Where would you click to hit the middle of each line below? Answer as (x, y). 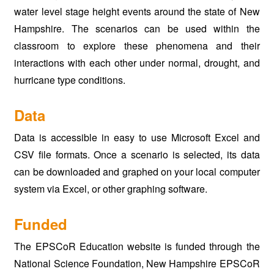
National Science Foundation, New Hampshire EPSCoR (137, 263)
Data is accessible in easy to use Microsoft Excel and (137, 137)
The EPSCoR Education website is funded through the (137, 246)
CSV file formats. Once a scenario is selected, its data (137, 154)
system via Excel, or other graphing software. (111, 188)
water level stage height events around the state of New (137, 11)
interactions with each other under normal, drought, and (137, 62)
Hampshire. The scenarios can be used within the (137, 28)
